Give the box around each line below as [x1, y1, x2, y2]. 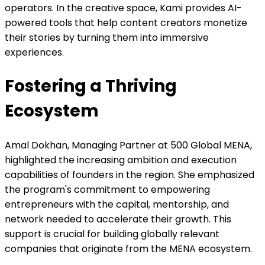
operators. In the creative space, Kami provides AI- [5, 1, 242, 15]
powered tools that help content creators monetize [5, 16, 247, 30]
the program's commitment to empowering [5, 182, 210, 196]
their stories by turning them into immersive [5, 31, 209, 45]
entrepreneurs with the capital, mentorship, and [5, 197, 229, 211]
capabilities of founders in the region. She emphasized [5, 167, 254, 182]
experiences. [5, 46, 64, 60]
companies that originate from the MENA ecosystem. [5, 241, 252, 256]
